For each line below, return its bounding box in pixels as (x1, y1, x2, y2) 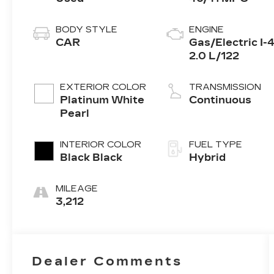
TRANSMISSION (188, 82, 261, 93)
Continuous (188, 94, 251, 106)
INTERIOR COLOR (60, 139, 142, 150)
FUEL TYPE (188, 139, 242, 150)
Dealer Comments (32, 253, 183, 268)
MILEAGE (56, 183, 98, 194)
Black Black (60, 152, 123, 164)
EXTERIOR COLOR (60, 82, 147, 93)
